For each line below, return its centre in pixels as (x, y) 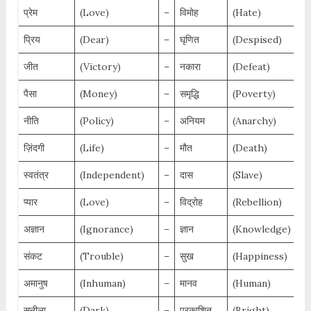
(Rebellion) (257, 202)
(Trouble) (101, 257)
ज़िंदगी (34, 148)
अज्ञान (34, 229)
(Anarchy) (254, 121)
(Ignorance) (106, 229)
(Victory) (100, 67)
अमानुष (35, 284)
